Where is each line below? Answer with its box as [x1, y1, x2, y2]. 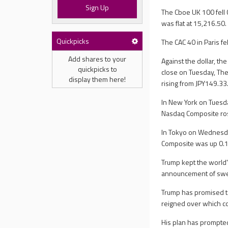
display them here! [69, 74, 126, 84]
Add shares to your [68, 53, 126, 64]
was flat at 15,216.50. [161, 18, 227, 28]
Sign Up [85, 2, 109, 13]
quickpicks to [77, 64, 117, 74]
